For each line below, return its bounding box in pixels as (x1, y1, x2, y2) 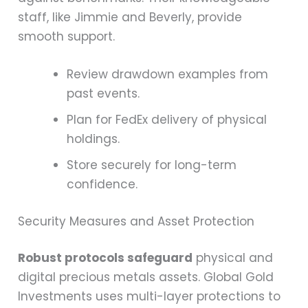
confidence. (67, 176, 138, 193)
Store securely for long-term (67, 157, 237, 174)
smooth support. (18, 28, 115, 45)
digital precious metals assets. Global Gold (18, 269, 274, 286)
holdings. (67, 131, 120, 148)
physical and (192, 250, 274, 267)
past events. (67, 85, 140, 102)
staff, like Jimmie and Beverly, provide (18, 9, 243, 26)
